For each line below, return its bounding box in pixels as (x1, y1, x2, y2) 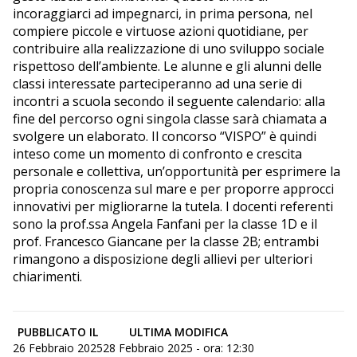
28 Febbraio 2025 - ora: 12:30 (103, 339, 254, 355)
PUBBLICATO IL (18, 324, 98, 339)
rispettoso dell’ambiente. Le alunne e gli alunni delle (13, 57, 322, 75)
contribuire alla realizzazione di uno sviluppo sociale (13, 39, 324, 57)
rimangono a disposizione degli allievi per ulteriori (13, 249, 312, 268)
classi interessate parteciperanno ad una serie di (13, 74, 302, 92)
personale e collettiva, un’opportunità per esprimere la (13, 162, 340, 180)
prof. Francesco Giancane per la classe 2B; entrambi (13, 232, 319, 250)
